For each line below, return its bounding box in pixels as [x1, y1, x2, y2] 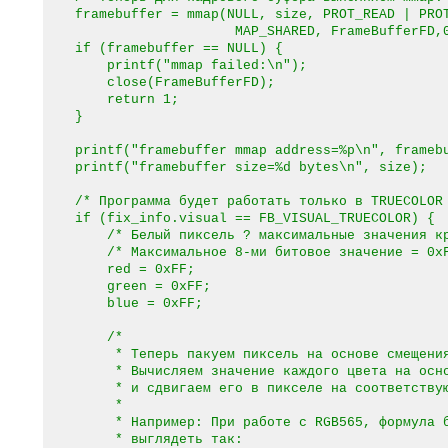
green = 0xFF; [43, 279, 211, 294]
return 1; [43, 92, 179, 107]
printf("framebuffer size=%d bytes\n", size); [43, 160, 427, 175]
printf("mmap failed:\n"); [43, 58, 307, 73]
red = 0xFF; [43, 262, 195, 277]
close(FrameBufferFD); [43, 75, 275, 90]
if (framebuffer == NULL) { [43, 41, 283, 56]
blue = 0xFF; [43, 296, 203, 311]
